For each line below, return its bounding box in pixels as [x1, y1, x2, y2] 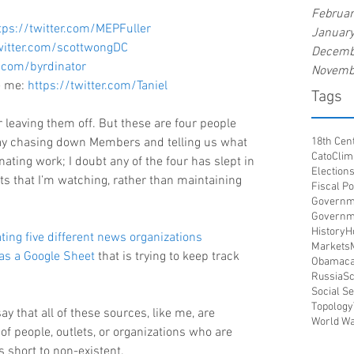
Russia [311, 270, 343, 284]
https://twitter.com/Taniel [28, 78, 168, 94]
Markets [311, 240, 350, 254]
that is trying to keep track [95, 249, 243, 265]
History [311, 225, 345, 239]
